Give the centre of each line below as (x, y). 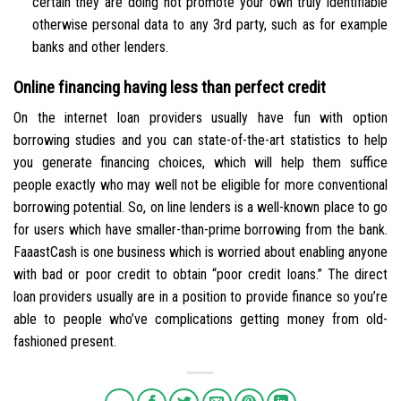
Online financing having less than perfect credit (170, 87)
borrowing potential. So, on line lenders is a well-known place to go (200, 208)
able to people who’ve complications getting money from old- (200, 320)
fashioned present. (65, 342)
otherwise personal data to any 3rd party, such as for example (209, 25)
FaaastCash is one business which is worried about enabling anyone (200, 252)
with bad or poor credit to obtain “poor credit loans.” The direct (200, 275)
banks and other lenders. (100, 47)
